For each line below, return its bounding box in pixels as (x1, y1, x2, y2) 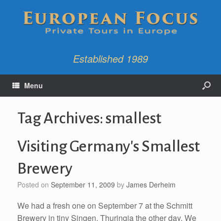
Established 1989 (73, 51, 148, 66)
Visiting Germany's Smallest (17, 138, 200, 155)
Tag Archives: (17, 110, 106, 127)
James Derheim (126, 179, 176, 189)
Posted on (22, 179, 51, 189)
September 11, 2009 (51, 179, 115, 189)
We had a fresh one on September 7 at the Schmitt (17, 199, 192, 211)
